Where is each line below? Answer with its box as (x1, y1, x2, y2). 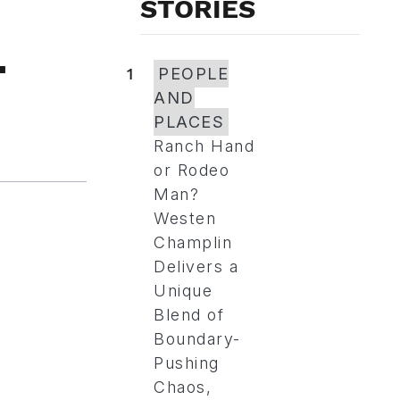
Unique (154, 281, 212, 300)
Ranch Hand (154, 137, 254, 155)
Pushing (154, 354, 220, 372)
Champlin (154, 233, 232, 252)
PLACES (154, 112, 224, 131)
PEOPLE (158, 64, 229, 83)
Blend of (154, 305, 224, 324)
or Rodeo (154, 161, 229, 179)
